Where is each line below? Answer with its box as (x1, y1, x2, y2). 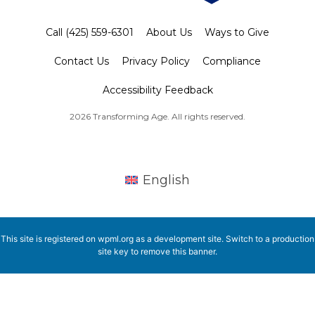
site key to (98, 245, 141, 257)
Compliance (202, 54, 261, 67)
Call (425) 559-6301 (46, 25, 134, 39)
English (143, 172, 191, 188)
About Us (146, 25, 192, 39)
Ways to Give (205, 25, 269, 39)
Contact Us (54, 54, 109, 67)
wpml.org (98, 233, 134, 244)
